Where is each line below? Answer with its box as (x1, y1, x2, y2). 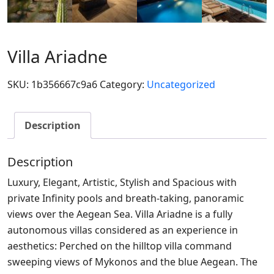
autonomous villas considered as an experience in (7, 223, 238, 237)
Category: (100, 77, 147, 91)
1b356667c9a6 (31, 77, 97, 91)
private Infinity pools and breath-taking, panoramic (7, 191, 244, 205)
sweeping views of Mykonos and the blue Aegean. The (7, 254, 257, 268)
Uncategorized (147, 77, 215, 91)
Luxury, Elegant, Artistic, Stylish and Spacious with (7, 175, 237, 189)
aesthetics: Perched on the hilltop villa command (7, 239, 232, 253)
